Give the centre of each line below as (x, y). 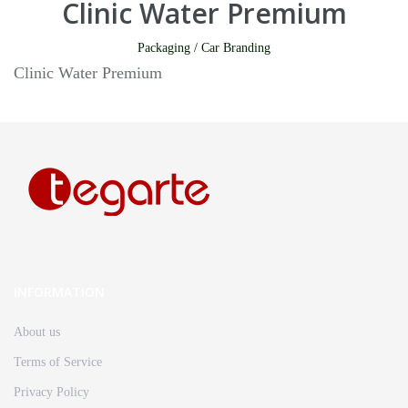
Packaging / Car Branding (204, 47)
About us (37, 331)
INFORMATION (59, 291)
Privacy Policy (51, 392)
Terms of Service (58, 362)
